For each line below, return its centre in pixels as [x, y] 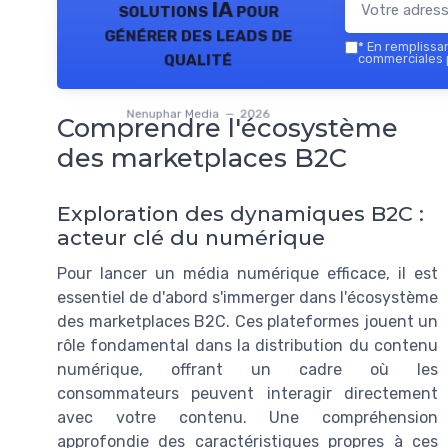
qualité [198, 58]
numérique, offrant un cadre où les [247, 370]
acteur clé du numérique [191, 238]
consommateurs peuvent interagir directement [247, 394]
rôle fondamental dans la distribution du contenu [247, 346]
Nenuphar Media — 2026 [198, 113]
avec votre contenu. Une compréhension [247, 418]
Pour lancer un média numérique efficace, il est [247, 274]
